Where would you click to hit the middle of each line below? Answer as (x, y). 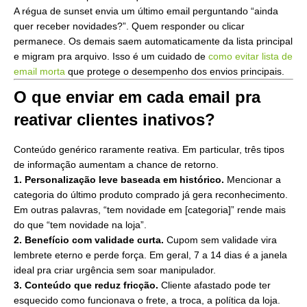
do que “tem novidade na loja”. (80, 225)
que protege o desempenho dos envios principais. (175, 72)
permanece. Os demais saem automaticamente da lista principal (153, 41)
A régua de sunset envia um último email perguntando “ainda (146, 11)
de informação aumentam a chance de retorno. (116, 165)
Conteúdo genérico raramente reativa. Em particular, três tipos (149, 150)
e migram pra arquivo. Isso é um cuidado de (111, 57)
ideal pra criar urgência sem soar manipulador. (115, 270)
